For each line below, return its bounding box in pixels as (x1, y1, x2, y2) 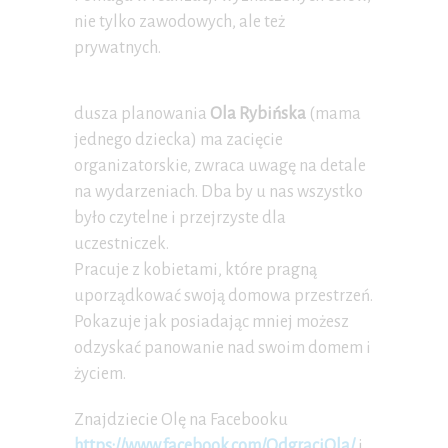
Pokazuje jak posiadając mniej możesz (74, 313, 349, 332)
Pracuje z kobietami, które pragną (74, 261, 317, 280)
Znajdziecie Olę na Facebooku (74, 411, 288, 430)
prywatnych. (74, 39, 161, 58)
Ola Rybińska (210, 105, 306, 124)
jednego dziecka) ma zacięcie (74, 131, 283, 150)
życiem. (74, 365, 126, 384)
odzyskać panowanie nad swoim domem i (74, 339, 371, 358)
